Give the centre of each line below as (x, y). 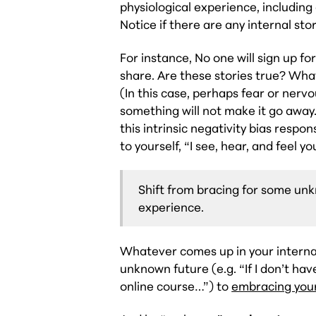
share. (138, 75)
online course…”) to (176, 286)
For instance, (158, 58)
